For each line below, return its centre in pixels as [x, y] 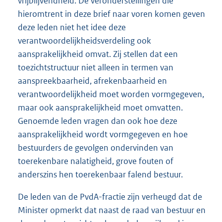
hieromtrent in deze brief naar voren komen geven [111, 14]
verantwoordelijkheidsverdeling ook [84, 40]
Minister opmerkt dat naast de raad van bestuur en [112, 210]
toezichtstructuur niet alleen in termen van [96, 67]
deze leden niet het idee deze [72, 27]
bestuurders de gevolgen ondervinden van [96, 147]
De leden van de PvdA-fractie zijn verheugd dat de [110, 196]
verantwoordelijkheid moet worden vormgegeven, [111, 94]
